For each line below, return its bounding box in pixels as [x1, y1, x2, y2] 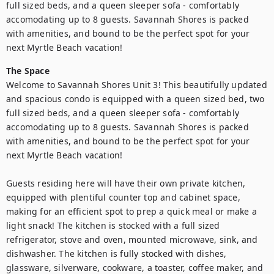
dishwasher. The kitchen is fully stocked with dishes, [6, 248, 227, 259]
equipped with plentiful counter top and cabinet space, [6, 191, 240, 203]
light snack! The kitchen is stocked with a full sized [6, 220, 220, 231]
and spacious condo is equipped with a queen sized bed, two [6, 93, 265, 105]
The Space [6, 65, 50, 76]
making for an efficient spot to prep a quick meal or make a [6, 206, 257, 217]
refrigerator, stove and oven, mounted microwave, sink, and [6, 234, 258, 245]
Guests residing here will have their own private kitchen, [6, 177, 246, 189]
